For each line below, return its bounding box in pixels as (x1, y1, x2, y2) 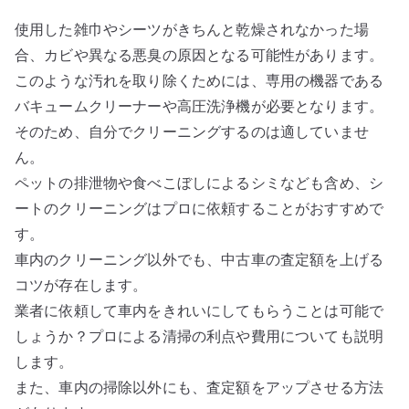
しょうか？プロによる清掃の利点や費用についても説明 (15, 327, 384, 345)
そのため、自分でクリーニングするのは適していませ (15, 122, 369, 141)
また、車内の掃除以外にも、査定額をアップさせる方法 (15, 378, 383, 396)
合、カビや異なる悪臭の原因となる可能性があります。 (15, 46, 384, 64)
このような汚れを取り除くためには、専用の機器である (15, 71, 384, 89)
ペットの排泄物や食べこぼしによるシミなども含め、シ (15, 173, 383, 192)
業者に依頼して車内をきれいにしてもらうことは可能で (15, 301, 384, 320)
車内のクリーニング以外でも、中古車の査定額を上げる (15, 250, 384, 268)
